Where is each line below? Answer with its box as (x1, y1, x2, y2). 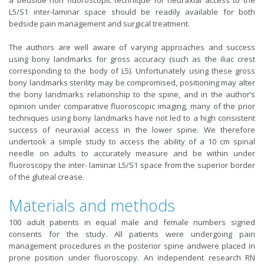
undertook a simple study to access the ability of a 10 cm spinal (9, 136, 255, 147)
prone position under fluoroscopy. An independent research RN (9, 252, 255, 263)
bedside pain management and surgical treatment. (9, 18, 190, 29)
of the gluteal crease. (9, 171, 84, 182)
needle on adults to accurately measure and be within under (9, 148, 255, 159)
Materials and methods (9, 194, 175, 216)
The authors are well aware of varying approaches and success (9, 42, 255, 52)
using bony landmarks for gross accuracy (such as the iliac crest (9, 54, 255, 64)
